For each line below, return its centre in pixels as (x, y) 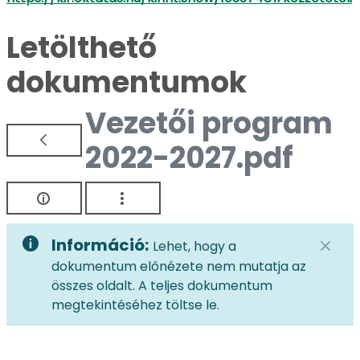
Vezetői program (209, 123)
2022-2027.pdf (189, 158)
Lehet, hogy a (194, 246)
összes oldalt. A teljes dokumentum (162, 286)
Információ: (100, 245)
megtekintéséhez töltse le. (135, 305)
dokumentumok (127, 82)
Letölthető (82, 48)
